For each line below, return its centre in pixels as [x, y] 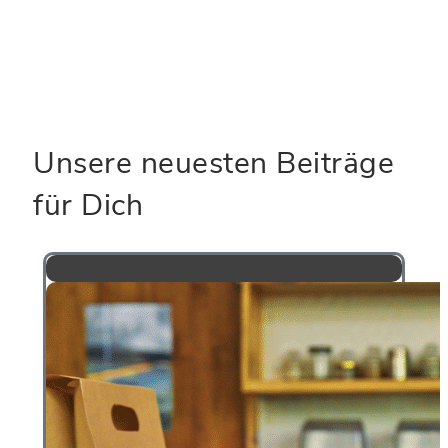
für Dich [88, 205]
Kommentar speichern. [132, 26]
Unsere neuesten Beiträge [213, 163]
